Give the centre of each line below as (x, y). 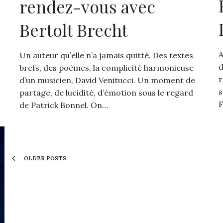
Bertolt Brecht (73, 30)
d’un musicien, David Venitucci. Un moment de (107, 80)
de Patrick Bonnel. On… (63, 105)
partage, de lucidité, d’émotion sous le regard (106, 92)
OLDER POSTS (44, 158)
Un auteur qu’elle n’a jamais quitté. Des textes (106, 55)
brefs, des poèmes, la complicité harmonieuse (106, 67)
